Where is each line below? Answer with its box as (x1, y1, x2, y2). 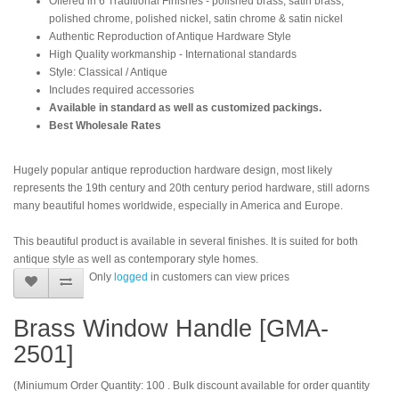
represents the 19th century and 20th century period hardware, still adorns (13, 181, 370, 194)
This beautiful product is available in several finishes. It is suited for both (13, 234, 358, 248)
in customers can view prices (148, 270, 289, 283)
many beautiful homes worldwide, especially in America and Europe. (13, 199, 343, 212)
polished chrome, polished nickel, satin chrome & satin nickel (49, 12, 343, 25)
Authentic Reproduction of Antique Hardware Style (49, 29, 291, 43)
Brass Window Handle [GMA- (13, 314, 329, 342)
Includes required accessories (49, 83, 194, 96)
